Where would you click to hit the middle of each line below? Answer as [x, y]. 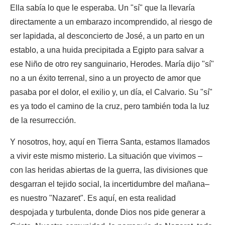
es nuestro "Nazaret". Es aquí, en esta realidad [93, 198]
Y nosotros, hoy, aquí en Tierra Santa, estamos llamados [110, 142]
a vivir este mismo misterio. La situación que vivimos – [106, 156]
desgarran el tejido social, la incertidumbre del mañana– [110, 184]
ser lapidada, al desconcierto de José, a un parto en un [107, 36]
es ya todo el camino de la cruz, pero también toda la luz [110, 106]
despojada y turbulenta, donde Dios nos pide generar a [108, 212]
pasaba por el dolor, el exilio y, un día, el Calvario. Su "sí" [111, 92]
